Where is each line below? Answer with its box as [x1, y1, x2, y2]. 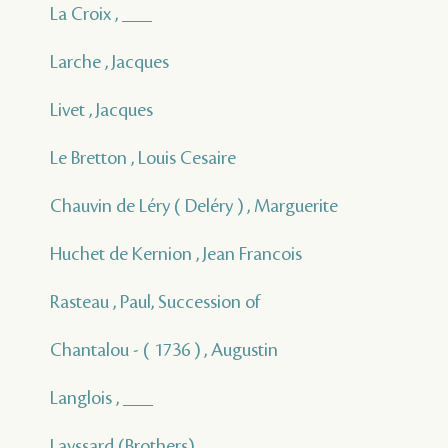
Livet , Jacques [50, 100, 153, 121]
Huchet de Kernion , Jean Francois [50, 244, 302, 265]
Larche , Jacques [50, 52, 169, 73]
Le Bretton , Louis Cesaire [50, 148, 236, 169]
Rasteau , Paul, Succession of [50, 292, 260, 313]
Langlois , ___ [50, 388, 153, 409]
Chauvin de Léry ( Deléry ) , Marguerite [50, 196, 338, 217]
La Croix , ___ [50, 4, 152, 25]
